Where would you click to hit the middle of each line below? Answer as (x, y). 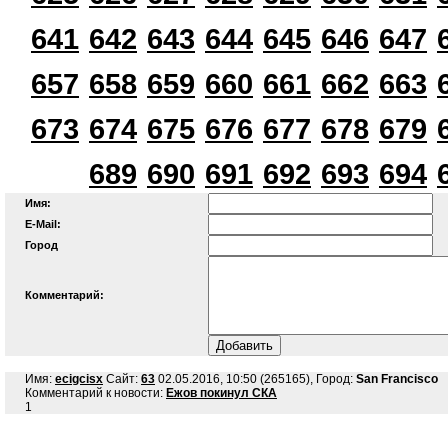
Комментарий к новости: (95, 393)
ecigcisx (79, 379)
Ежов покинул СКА (221, 393)
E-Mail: (43, 224)
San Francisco (397, 379)
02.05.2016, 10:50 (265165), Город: (255, 379)
